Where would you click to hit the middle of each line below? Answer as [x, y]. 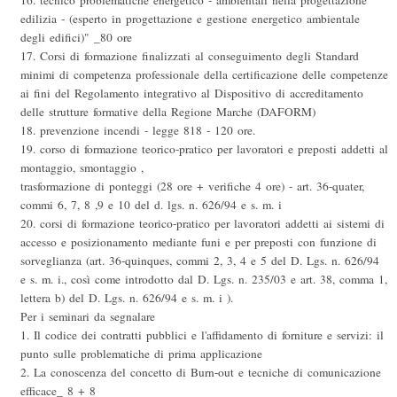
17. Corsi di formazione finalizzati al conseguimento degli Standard [190, 56]
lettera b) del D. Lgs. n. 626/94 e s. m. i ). [127, 298]
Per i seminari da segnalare [88, 317]
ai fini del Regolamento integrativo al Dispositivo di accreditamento [192, 93]
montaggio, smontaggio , [82, 168]
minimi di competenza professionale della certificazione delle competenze [204, 75]
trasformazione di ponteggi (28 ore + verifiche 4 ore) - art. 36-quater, [192, 187]
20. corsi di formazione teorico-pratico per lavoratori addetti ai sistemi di [202, 224]
